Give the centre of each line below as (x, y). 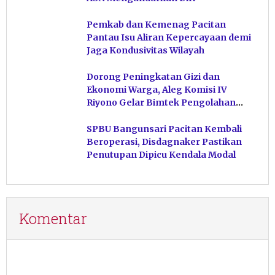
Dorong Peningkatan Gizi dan (153, 77)
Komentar (53, 219)
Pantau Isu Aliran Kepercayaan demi (169, 38)
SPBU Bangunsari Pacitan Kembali (164, 129)
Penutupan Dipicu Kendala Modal (161, 155)
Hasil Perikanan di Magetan (149, 116)
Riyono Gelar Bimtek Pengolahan (161, 103)
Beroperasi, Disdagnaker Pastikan (164, 142)
